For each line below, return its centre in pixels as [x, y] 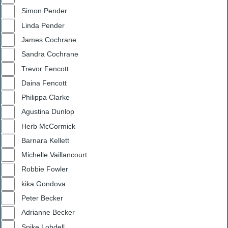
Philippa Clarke [46, 97]
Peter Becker [42, 198]
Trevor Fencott [45, 68]
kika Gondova [44, 183]
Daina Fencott [44, 83]
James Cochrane [49, 39]
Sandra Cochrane [50, 54]
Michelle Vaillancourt [54, 155]
